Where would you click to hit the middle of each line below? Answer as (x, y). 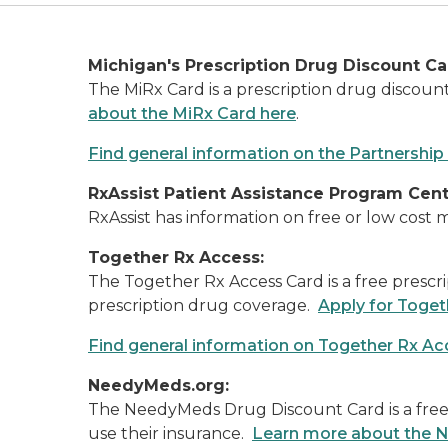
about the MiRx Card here (192, 113)
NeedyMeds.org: (158, 385)
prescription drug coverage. (203, 305)
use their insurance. (170, 433)
